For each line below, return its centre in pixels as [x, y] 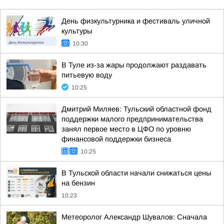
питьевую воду [87, 75]
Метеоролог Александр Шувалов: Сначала [134, 217]
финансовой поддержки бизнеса [116, 139]
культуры [77, 31]
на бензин [78, 183]
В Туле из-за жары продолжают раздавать [134, 65]
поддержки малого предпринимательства [132, 119]
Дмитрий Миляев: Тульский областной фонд [136, 109]
